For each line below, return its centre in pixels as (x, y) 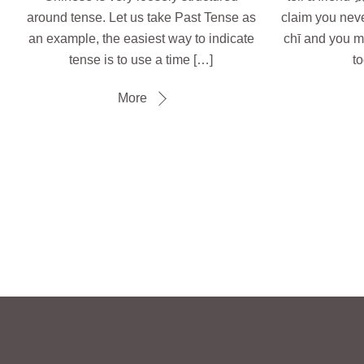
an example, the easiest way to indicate (141, 39)
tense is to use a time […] (141, 60)
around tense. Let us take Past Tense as (141, 18)
